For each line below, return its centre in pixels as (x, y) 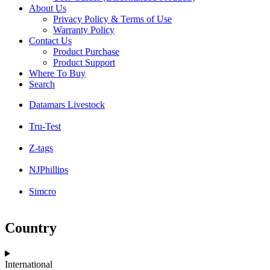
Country (31, 228)
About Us (48, 8)
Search (42, 84)
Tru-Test (45, 127)
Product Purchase (86, 52)
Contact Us (50, 41)
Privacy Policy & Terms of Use (112, 19)
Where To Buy (57, 74)
